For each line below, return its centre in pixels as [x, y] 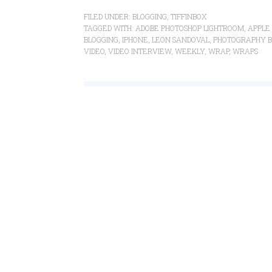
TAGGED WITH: [110, 28]
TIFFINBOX [189, 16]
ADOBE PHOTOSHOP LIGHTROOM [190, 28]
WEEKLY [190, 51]
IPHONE [135, 39]
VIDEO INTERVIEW [140, 51]
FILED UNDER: [108, 16]
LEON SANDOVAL [181, 39]
